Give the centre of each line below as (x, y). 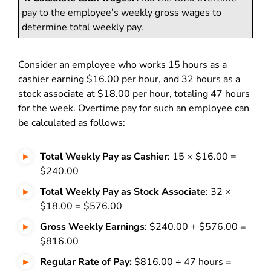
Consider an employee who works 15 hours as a (122, 65)
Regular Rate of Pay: (87, 262)
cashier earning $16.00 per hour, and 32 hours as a (129, 79)
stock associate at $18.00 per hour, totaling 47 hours (134, 94)
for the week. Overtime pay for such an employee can (134, 108)
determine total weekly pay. (83, 27)
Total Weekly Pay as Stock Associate (123, 192)
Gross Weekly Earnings (92, 227)
